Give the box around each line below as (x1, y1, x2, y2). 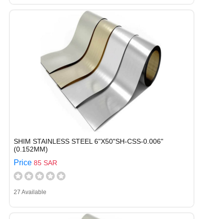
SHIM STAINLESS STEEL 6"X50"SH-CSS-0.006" (14, 137, 163, 145)
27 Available (14, 189, 46, 196)
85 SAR (34, 159, 57, 167)
